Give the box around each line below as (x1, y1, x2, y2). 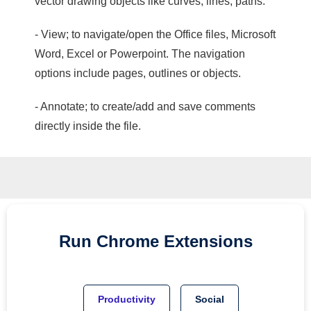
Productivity (97, 294, 155, 305)
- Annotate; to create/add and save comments (35, 101, 255, 112)
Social (194, 294, 224, 305)
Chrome (96, 232, 164, 251)
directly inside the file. (35, 120, 141, 132)
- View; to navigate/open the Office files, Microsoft (35, 28, 276, 40)
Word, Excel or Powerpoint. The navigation (35, 48, 245, 60)
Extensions (163, 232, 253, 251)
